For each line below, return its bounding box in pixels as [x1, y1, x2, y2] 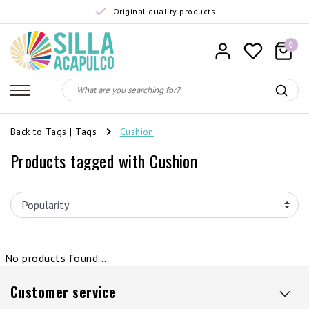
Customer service [10, 281, 117, 302]
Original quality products [113, 6, 215, 17]
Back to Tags [10, 125, 67, 138]
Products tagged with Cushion [10, 148, 198, 173]
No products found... [5, 251, 107, 265]
